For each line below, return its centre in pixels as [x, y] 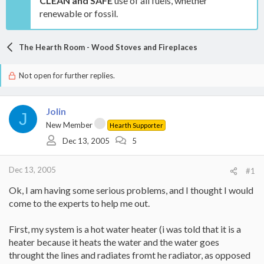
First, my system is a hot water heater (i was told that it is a [125, 229]
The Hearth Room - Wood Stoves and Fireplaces [108, 47]
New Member [69, 125]
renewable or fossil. [79, 13]
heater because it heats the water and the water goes [114, 242]
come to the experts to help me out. [79, 203]
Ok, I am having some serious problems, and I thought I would [131, 190]
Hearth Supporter [136, 125]
